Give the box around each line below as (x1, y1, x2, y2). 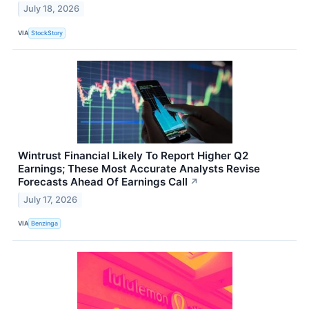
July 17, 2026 (23, 194, 78, 205)
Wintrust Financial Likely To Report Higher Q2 (18, 149, 248, 163)
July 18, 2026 (23, 3, 80, 14)
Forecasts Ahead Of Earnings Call (18, 175, 188, 189)
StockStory (31, 28, 63, 37)
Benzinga (31, 219, 59, 228)
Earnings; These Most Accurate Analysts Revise (18, 162, 260, 176)
